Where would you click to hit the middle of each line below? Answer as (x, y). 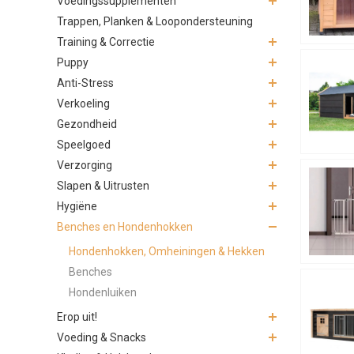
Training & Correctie (106, 41)
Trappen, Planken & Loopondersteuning (155, 21)
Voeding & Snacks (102, 337)
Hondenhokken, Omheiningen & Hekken (167, 251)
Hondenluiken (103, 292)
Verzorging (85, 165)
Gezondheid (87, 124)
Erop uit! (77, 316)
